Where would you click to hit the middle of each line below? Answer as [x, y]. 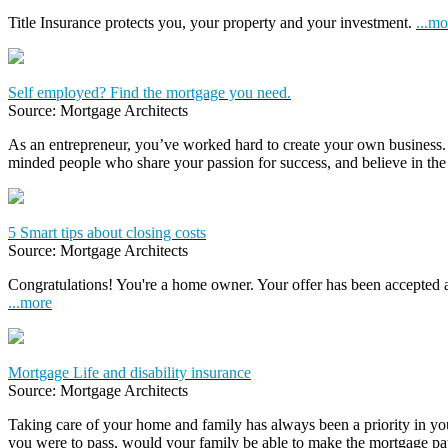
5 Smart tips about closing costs [107, 232]
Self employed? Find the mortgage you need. [149, 92]
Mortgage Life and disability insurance [129, 372]
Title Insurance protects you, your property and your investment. [212, 22]
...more [30, 302]
